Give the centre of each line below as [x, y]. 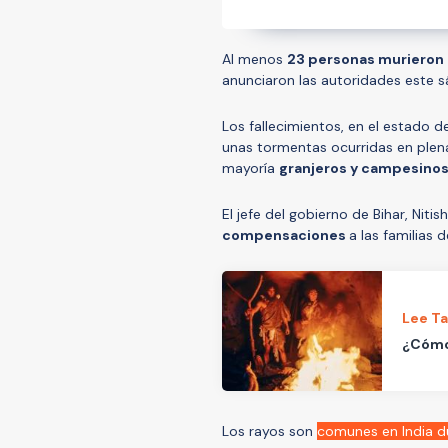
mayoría [250, 167]
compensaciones [285, 234]
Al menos [254, 58]
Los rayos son [269, 430]
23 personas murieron [365, 58]
